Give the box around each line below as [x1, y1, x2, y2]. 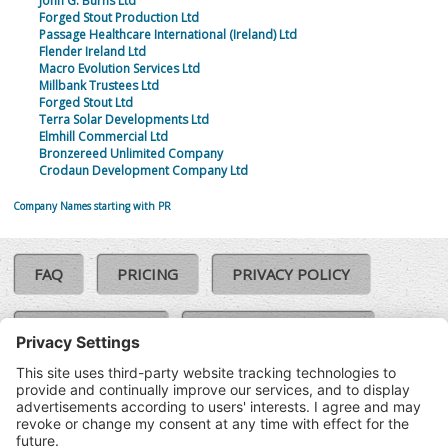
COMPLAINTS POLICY [202, 321, 355, 342]
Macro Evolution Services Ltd [38, 60, 200, 78]
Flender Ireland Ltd [38, 43, 146, 61]
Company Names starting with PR [13, 199, 172, 214]
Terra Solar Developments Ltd [38, 111, 209, 129]
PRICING [117, 264, 179, 285]
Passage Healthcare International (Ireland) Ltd [38, 26, 297, 44]
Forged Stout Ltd [38, 94, 133, 112]
